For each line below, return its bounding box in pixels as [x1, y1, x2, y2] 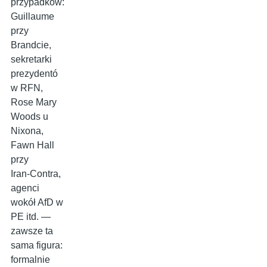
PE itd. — [11, 212, 51, 222]
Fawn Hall [11, 140, 54, 151]
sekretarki [11, 54, 52, 65]
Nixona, [11, 126, 44, 136]
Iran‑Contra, [11, 169, 61, 179]
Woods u [11, 111, 48, 122]
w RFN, [11, 83, 43, 94]
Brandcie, [11, 40, 51, 51]
